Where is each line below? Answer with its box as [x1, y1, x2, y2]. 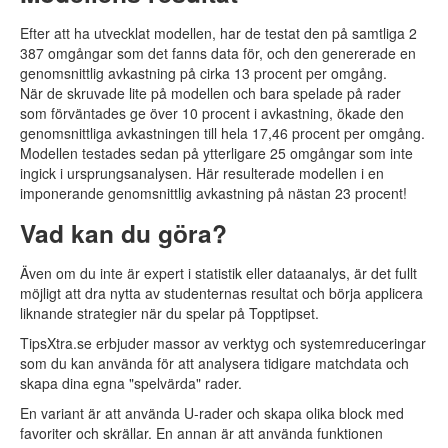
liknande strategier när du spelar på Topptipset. [20, 303, 319, 323]
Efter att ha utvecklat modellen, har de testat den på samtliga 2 [20, 23, 417, 43]
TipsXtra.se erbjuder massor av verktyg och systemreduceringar [20, 333, 426, 353]
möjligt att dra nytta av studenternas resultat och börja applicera [20, 283, 423, 303]
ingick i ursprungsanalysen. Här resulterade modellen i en [20, 163, 384, 183]
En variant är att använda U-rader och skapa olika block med [20, 403, 404, 423]
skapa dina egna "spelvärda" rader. [20, 373, 246, 393]
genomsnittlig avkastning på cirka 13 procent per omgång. [20, 63, 387, 83]
